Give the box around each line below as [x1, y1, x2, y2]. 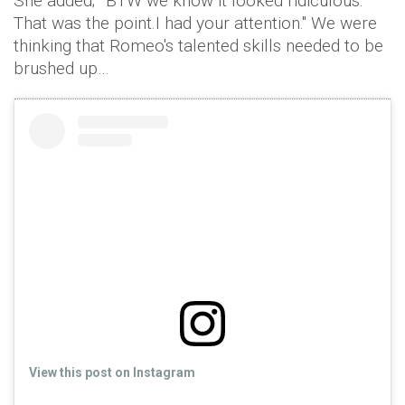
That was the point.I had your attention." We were [14, 13, 377, 34]
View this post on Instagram [29, 365, 195, 381]
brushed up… [14, 58, 109, 80]
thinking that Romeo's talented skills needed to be [14, 35, 383, 57]
